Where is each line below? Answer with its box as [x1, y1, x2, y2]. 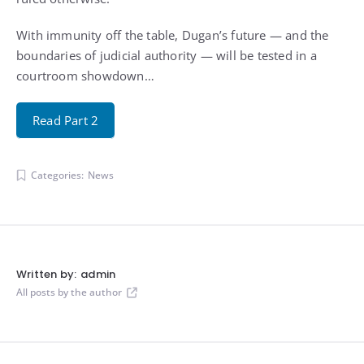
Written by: [16, 266, 77, 283]
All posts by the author [16, 285, 122, 300]
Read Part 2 [32, 112, 99, 129]
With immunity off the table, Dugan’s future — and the [16, 27, 329, 44]
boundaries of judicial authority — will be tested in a [16, 47, 317, 64]
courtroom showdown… [16, 67, 154, 84]
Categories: [31, 168, 84, 183]
